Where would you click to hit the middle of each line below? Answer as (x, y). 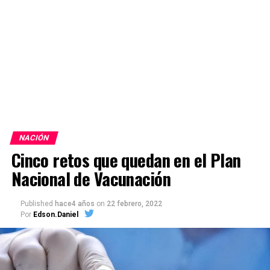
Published (36, 203)
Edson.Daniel (55, 214)
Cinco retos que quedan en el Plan (126, 159)
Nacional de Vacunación (91, 178)
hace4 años (74, 203)
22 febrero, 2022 (134, 203)
